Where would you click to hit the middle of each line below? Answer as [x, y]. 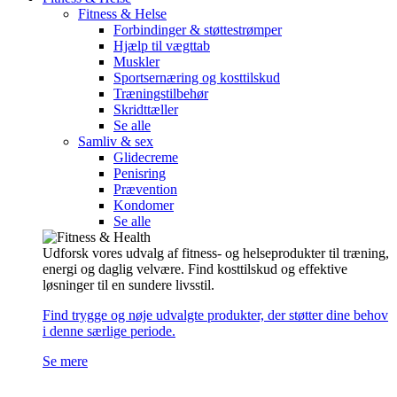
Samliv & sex [116, 142]
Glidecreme [146, 158]
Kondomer [144, 206]
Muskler [136, 62]
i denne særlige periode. [109, 331]
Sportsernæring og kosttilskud [197, 78]
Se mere [65, 362]
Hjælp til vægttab [162, 46]
